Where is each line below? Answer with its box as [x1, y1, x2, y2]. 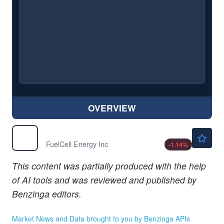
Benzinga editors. [12, 187, 81, 200]
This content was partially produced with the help [12, 159, 206, 172]
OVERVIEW [88, 101, 136, 114]
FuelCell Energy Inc [46, 138, 108, 149]
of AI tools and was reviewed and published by [12, 173, 196, 186]
